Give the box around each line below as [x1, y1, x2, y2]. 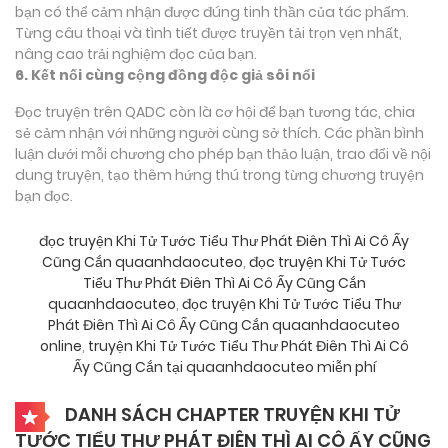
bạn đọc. [15, 185, 73, 206]
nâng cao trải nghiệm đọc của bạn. [15, 43, 257, 64]
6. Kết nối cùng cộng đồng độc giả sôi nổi [15, 64, 315, 85]
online [39, 335, 82, 356]
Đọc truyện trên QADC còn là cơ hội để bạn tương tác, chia [15, 101, 415, 122]
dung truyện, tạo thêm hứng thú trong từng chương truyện [15, 164, 424, 185]
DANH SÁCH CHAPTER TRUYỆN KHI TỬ [61, 401, 400, 427]
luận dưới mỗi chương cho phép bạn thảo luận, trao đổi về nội [15, 143, 431, 164]
